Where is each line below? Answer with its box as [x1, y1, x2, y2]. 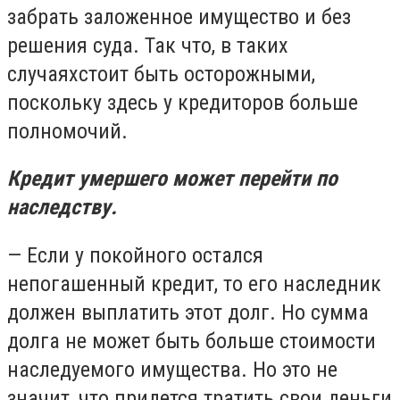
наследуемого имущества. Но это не [7, 356, 337, 382]
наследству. [7, 195, 117, 221]
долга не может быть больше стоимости [7, 328, 376, 354]
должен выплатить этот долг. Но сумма [7, 299, 369, 325]
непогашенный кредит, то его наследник [7, 271, 381, 296]
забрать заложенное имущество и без [7, 4, 351, 29]
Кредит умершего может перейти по [7, 166, 337, 192]
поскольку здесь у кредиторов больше [7, 89, 358, 115]
